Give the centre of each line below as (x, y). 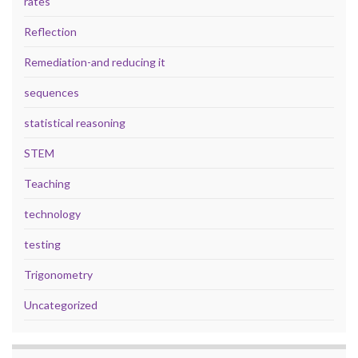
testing (42, 244)
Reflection (50, 31)
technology (52, 213)
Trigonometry (58, 274)
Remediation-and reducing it (95, 62)
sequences (52, 92)
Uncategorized (61, 304)
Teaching (47, 183)
